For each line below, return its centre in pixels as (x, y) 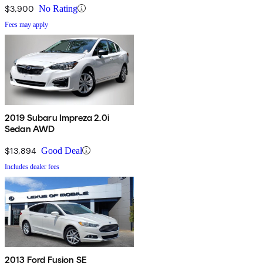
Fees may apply (26, 24)
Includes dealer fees (32, 166)
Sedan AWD (30, 129)
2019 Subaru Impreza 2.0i (57, 117)
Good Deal (62, 150)
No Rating (58, 8)
